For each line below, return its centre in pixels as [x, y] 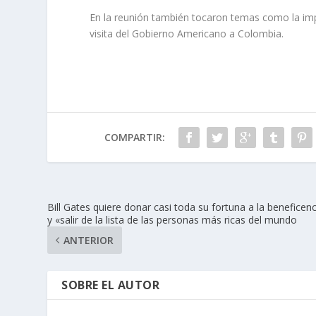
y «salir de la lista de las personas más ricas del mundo [172, 219]
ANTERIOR [89, 240]
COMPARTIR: [134, 137]
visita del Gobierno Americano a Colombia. [190, 33]
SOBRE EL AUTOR [111, 285]
